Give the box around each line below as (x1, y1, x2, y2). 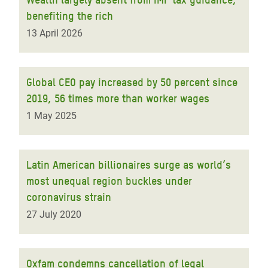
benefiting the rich (26, 10, 113, 22)
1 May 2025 (26, 110, 77, 121)
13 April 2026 (26, 28, 83, 39)
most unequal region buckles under (26, 175, 192, 187)
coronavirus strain (26, 191, 111, 203)
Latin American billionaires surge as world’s (26, 159, 231, 171)
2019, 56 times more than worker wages (26, 92, 209, 105)
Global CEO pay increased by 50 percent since (26, 76, 237, 89)
